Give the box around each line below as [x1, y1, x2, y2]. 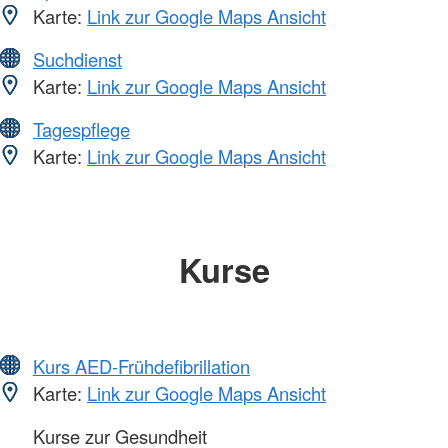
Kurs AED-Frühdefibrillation [33, 353, 250, 380]
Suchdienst [33, 45, 122, 72]
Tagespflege [33, 115, 130, 142]
